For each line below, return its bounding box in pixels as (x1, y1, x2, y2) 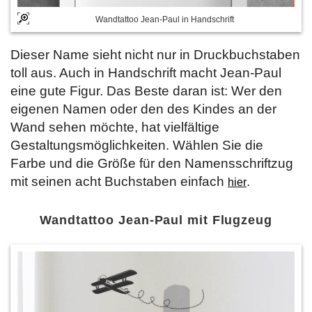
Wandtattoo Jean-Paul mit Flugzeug (40, 212, 272, 227)
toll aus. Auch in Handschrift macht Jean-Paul (10, 65, 281, 80)
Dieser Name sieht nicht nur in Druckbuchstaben (10, 47, 300, 62)
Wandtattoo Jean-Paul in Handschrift (95, 14, 234, 24)
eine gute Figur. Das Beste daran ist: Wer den (10, 83, 282, 98)
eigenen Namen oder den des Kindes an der (10, 101, 276, 116)
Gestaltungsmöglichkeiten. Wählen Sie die (10, 137, 263, 153)
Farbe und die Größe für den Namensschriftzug (10, 155, 293, 171)
